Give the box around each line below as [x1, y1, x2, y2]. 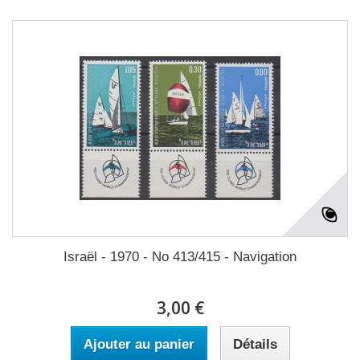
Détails [232, 337, 277, 352]
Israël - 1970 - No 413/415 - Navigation [63, 249, 297, 264]
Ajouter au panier [83, 337, 194, 352]
